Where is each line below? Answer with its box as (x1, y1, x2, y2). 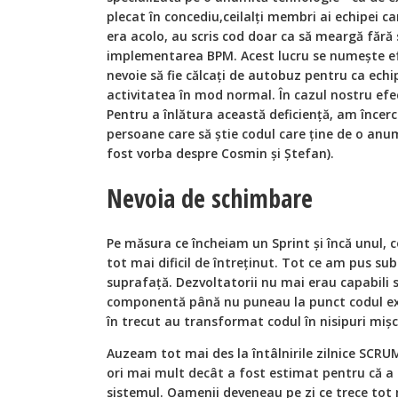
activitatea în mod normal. (107, 85, 279, 103)
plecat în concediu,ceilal (107, 7, 255, 25)
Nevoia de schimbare (107, 181, 313, 216)
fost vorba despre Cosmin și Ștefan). (107, 144, 334, 162)
